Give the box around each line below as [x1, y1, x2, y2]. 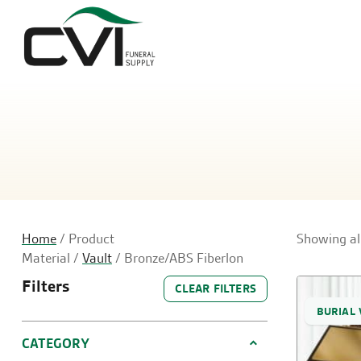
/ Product [56, 230, 114, 247]
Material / [22, 249, 82, 267]
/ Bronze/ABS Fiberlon [112, 249, 243, 267]
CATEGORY [22, 334, 90, 353]
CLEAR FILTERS [174, 280, 256, 297]
